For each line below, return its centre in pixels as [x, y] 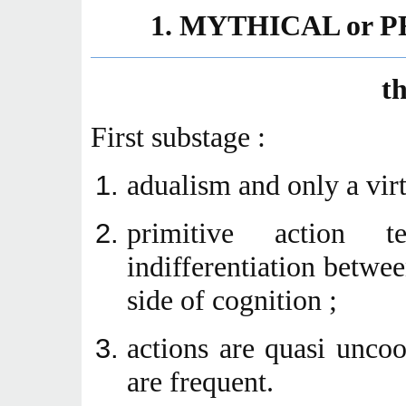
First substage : [178, 137]
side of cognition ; [232, 300]
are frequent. [200, 382]
